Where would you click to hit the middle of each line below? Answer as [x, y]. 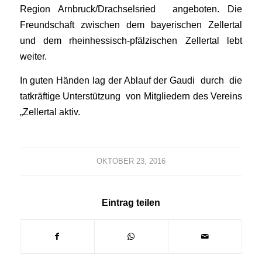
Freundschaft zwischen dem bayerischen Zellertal [131, 25]
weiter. [33, 56]
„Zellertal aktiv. [50, 112]
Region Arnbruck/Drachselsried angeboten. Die [131, 9]
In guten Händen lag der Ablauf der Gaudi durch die [131, 80]
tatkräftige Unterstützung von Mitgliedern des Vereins [131, 96]
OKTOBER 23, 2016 [131, 161]
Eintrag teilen [131, 202]
